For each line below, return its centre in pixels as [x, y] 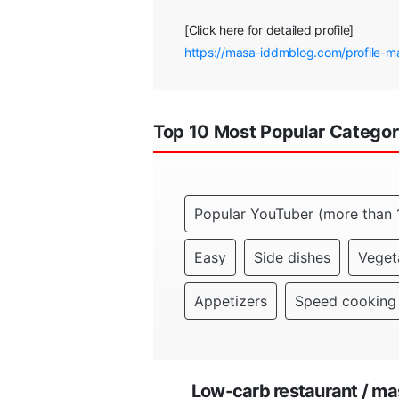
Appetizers [231, 301]
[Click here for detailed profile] [269, 30]
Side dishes [292, 257]
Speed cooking [346, 301]
